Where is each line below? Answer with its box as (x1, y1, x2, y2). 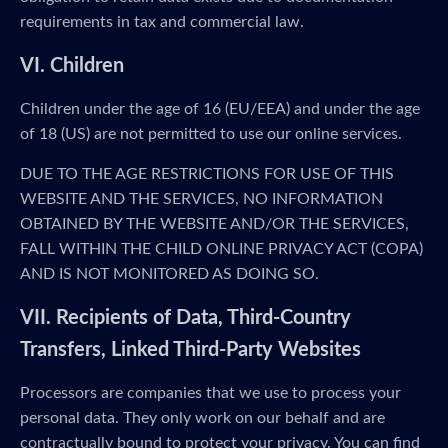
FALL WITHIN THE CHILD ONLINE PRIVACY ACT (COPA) (20, 241, 423, 257)
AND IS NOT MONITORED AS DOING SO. (20, 266, 319, 282)
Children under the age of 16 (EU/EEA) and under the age (20, 101, 420, 117)
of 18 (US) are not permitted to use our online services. (20, 126, 402, 142)
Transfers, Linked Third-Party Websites (20, 340, 361, 360)
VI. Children (20, 56, 124, 76)
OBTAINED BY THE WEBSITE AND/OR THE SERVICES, (20, 216, 409, 232)
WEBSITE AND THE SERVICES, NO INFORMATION (20, 191, 383, 207)
